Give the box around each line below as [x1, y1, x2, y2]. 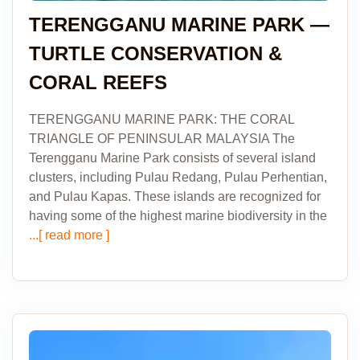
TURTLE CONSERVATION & [29, 43, 282, 64]
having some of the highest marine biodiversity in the [29, 209, 327, 223]
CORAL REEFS [29, 72, 167, 93]
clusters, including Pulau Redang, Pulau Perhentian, [29, 170, 327, 184]
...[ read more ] [29, 228, 109, 242]
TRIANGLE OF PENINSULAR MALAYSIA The [29, 132, 295, 145]
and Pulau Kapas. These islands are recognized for [29, 190, 321, 203]
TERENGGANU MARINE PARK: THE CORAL [29, 112, 294, 126]
